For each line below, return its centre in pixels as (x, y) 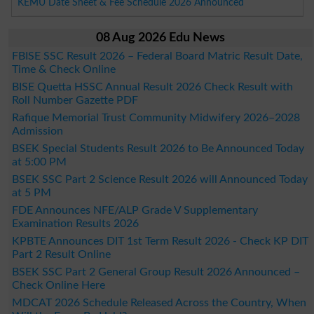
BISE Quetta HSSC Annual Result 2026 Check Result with (152, 87)
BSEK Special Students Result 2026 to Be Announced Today (158, 148)
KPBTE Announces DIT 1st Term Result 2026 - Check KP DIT (160, 241)
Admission (37, 131)
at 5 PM (31, 192)
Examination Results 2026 (75, 223)
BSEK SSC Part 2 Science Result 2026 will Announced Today (159, 179)
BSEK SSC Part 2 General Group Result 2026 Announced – (156, 272)
